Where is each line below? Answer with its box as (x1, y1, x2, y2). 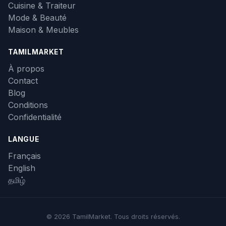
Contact (8, 75, 38, 86)
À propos (8, 63, 44, 74)
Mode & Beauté (8, 12, 67, 23)
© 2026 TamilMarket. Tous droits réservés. (46, 213, 180, 221)
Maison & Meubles (8, 24, 79, 35)
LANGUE (8, 135, 39, 143)
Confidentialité (8, 111, 62, 122)
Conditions (8, 99, 48, 110)
